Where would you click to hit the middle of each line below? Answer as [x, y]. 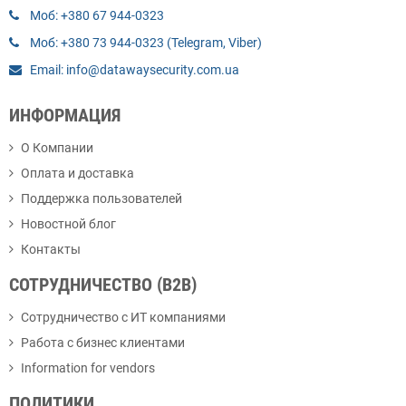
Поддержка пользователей [101, 199]
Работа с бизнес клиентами [103, 343]
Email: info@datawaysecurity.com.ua [135, 70]
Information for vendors [88, 368]
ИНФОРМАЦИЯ [65, 116]
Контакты [51, 250]
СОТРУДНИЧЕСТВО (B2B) [103, 285]
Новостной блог [68, 224]
